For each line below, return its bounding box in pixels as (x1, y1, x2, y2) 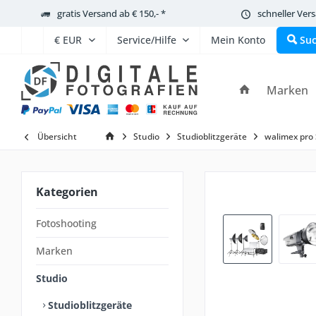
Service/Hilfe (117, 33, 176, 47)
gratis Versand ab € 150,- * (57, 6, 166, 20)
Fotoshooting (36, 217, 97, 230)
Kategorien (36, 184, 98, 200)
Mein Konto (211, 33, 265, 47)
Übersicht (37, 130, 77, 142)
